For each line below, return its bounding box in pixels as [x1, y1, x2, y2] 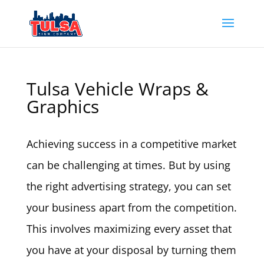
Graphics [26, 94, 99, 118]
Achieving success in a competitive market [26, 137, 236, 151]
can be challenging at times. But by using [26, 158, 230, 172]
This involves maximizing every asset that [26, 222, 232, 236]
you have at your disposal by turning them [26, 243, 236, 257]
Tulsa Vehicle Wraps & [26, 77, 209, 101]
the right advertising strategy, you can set [26, 179, 231, 193]
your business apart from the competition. [26, 200, 237, 214]
